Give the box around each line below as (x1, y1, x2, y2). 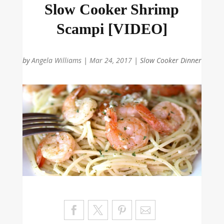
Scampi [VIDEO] (56, 20, 167, 37)
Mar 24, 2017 (89, 55, 132, 65)
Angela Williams (31, 55, 81, 65)
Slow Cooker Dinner (139, 55, 201, 65)
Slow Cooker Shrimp (44, 1, 179, 18)
